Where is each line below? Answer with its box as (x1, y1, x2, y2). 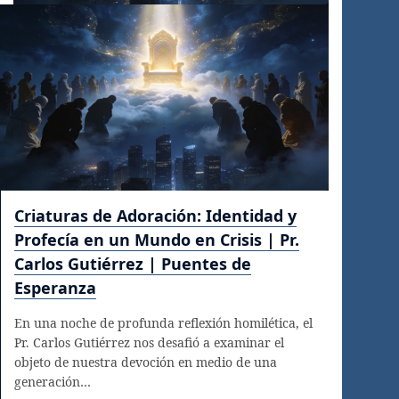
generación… (14, 372, 91, 390)
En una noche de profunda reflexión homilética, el (14, 313, 313, 331)
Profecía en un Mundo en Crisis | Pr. (14, 228, 299, 250)
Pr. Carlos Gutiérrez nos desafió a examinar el (14, 333, 284, 351)
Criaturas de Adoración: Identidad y (14, 204, 297, 226)
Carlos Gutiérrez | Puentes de (14, 252, 251, 274)
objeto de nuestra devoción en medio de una (14, 353, 277, 370)
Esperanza (14, 276, 96, 298)
